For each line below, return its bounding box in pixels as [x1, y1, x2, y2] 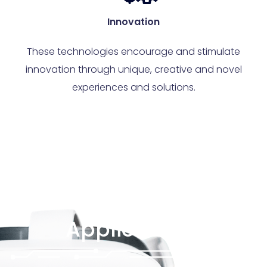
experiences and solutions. [72, 80, 195, 94]
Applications [66, 214, 201, 244]
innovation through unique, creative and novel [25, 62, 242, 76]
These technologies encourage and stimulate [27, 44, 240, 58]
